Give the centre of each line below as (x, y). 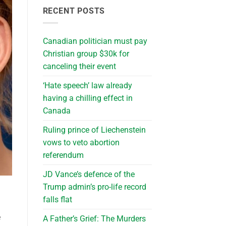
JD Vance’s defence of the (89, 175)
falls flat (57, 200)
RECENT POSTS (74, 11)
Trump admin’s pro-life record (94, 187)
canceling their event (79, 67)
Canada (56, 111)
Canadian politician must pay (95, 41)
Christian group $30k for (86, 54)
